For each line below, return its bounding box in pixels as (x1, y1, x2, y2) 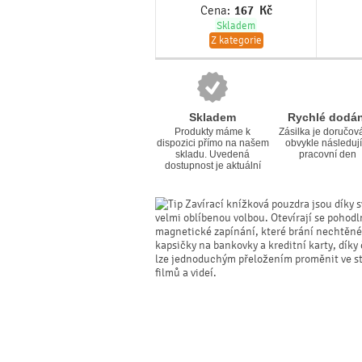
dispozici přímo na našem (156, 137, 269, 149)
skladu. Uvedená (175, 149, 250, 160)
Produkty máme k (175, 126, 250, 137)
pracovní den (298, 149, 356, 160)
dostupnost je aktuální (164, 160, 261, 171)
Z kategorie (210, 34, 262, 47)
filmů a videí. (155, 266, 217, 280)
